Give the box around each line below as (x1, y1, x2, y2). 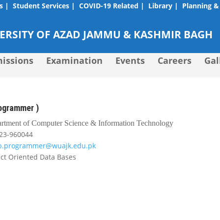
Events (115, 55, 145, 66)
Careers (158, 55, 192, 66)
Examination (46, 55, 103, 66)
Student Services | (13, 1, 75, 10)
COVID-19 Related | (79, 1, 144, 10)
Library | (148, 1, 178, 10)
